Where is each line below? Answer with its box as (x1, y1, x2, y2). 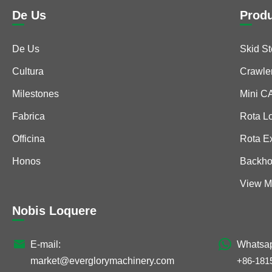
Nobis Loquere (12, 204, 97, 218)
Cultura (12, 66, 44, 77)
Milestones (12, 89, 59, 100)
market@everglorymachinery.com (30, 256, 174, 267)
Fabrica (12, 111, 45, 122)
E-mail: (30, 239, 61, 250)
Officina (12, 134, 45, 144)
